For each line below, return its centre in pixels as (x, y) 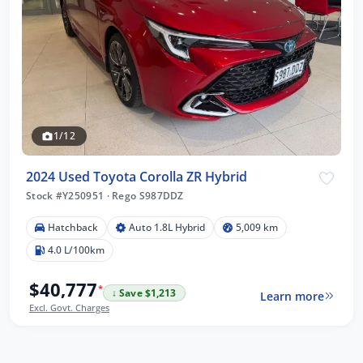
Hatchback (73, 227)
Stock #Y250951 (66, 195)
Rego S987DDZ (146, 195)
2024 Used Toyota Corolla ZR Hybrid (137, 177)
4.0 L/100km (76, 250)
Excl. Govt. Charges (69, 307)
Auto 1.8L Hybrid (167, 227)
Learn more (292, 296)
